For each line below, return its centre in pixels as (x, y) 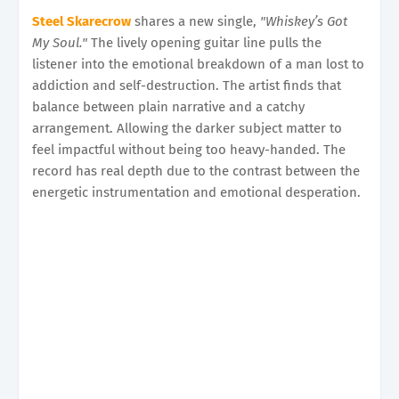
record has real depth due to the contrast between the (196, 171)
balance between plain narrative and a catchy (168, 106)
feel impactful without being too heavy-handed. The (189, 149)
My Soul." (60, 42)
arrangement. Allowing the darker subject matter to (187, 128)
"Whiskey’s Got (304, 21)
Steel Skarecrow (81, 21)
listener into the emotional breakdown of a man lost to (198, 64)
